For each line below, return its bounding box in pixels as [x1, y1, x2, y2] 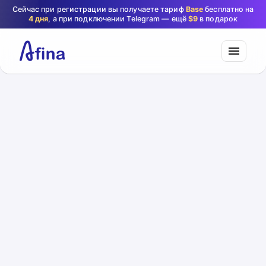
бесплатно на [203, 5, 254, 14]
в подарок [198, 14, 238, 23]
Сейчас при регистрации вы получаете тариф [12, 5, 186, 14]
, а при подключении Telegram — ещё [48, 14, 188, 23]
